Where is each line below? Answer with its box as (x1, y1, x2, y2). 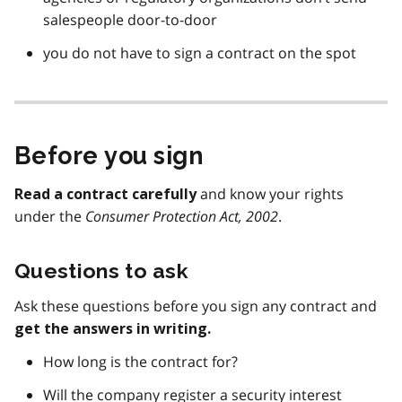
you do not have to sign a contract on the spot (43, 42, 356, 63)
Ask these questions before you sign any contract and (14, 295, 377, 316)
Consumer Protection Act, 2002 (85, 205, 278, 226)
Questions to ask (14, 258, 188, 283)
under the (14, 205, 85, 226)
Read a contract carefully (14, 185, 200, 203)
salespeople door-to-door (43, 9, 217, 30)
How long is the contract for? (43, 351, 238, 371)
